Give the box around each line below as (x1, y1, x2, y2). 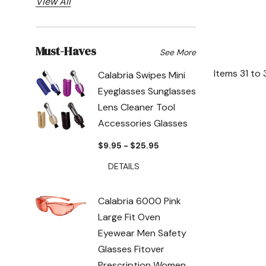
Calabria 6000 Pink (98, 194, 181, 207)
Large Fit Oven (98, 210, 160, 223)
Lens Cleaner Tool (98, 100, 175, 113)
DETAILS (108, 160, 140, 172)
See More (160, 46, 196, 58)
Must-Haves (36, 42, 96, 59)
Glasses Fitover (98, 242, 164, 255)
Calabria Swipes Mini (98, 68, 185, 81)
